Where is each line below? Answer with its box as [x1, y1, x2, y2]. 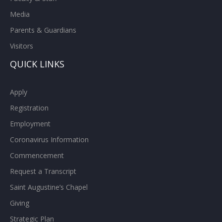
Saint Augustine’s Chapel [10, 182, 88, 192]
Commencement [10, 150, 64, 160]
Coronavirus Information [10, 134, 89, 144]
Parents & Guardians [10, 25, 76, 35]
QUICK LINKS [10, 57, 64, 70]
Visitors [10, 41, 33, 51]
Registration [10, 103, 49, 112]
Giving [10, 198, 29, 208]
